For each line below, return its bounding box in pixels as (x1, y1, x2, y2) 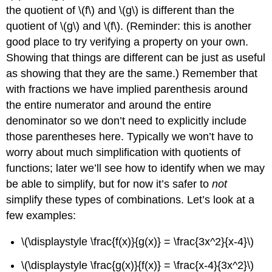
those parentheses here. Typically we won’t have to (6, 130, 254, 143)
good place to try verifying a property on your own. (6, 35, 249, 48)
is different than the (138, 4, 235, 16)
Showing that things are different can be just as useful (6, 51, 266, 64)
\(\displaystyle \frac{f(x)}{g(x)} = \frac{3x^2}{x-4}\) (21, 236, 254, 248)
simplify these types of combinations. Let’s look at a (6, 193, 255, 206)
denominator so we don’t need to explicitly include (6, 114, 247, 127)
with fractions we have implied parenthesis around (6, 83, 248, 95)
